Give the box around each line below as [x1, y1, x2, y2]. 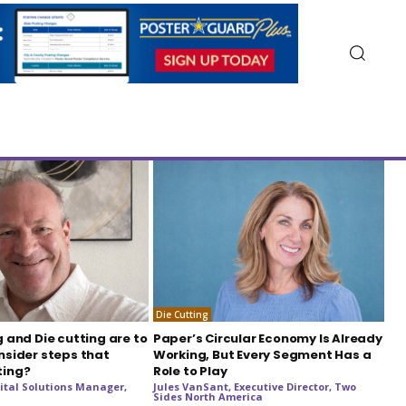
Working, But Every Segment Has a [152, 346, 372, 364]
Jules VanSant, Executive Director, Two [152, 380, 356, 394]
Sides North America [152, 390, 263, 404]
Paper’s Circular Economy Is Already [152, 330, 382, 348]
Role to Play [152, 362, 227, 381]
